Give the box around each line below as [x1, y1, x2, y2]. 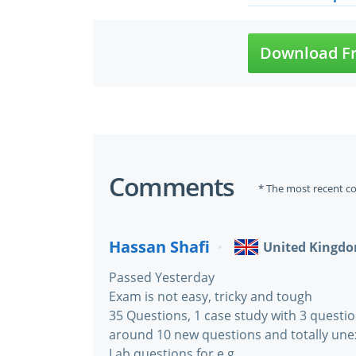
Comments [109, 169, 234, 203]
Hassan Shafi [109, 236, 210, 257]
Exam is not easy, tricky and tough [109, 288, 312, 305]
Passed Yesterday [109, 269, 215, 286]
